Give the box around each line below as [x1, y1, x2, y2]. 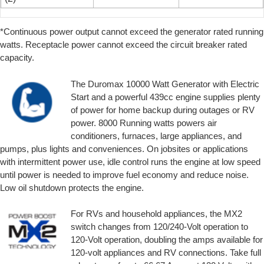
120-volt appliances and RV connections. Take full [71, 247, 261, 258]
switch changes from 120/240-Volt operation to [71, 222, 248, 232]
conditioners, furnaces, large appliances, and [71, 130, 242, 141]
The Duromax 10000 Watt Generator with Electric [71, 78, 259, 89]
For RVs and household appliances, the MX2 [71, 209, 242, 219]
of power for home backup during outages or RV [71, 104, 255, 115]
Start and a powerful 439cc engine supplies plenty [71, 91, 260, 102]
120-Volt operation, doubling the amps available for [71, 235, 263, 245]
